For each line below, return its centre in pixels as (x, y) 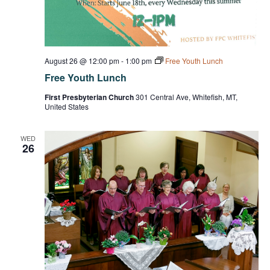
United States (66, 106)
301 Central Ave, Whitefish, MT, (186, 96)
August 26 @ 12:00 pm (82, 60)
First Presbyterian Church (90, 97)
